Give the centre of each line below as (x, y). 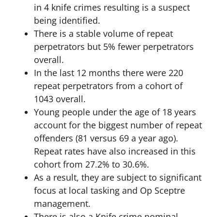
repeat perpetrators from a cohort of (108, 86)
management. (62, 204)
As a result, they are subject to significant (117, 178)
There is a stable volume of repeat (103, 34)
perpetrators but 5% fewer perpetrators (114, 47)
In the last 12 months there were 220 (108, 73)
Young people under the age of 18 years (115, 112)
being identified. (67, 21)
